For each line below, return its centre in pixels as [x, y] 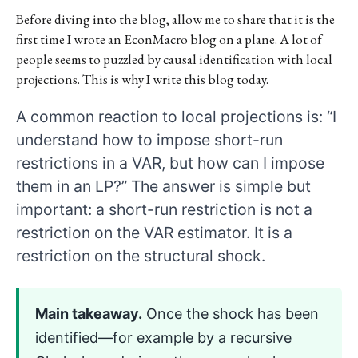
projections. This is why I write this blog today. [142, 79]
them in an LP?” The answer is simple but [163, 186]
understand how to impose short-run [149, 139]
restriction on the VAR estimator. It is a [154, 232]
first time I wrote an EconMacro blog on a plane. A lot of [169, 39]
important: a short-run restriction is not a [164, 209]
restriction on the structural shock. [141, 255]
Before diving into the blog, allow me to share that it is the [175, 19]
